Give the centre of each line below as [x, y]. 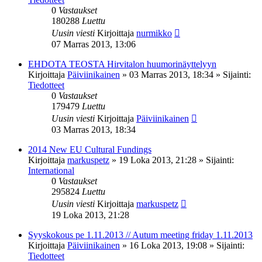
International [51, 170]
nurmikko [154, 33]
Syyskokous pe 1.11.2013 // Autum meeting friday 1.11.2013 [140, 235]
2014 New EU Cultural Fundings [90, 149]
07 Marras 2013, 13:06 [94, 44]
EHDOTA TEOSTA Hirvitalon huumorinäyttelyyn [122, 64]
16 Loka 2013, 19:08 [168, 245]
